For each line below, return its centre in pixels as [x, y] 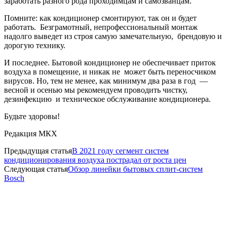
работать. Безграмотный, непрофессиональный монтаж [101, 27]
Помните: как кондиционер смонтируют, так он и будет [100, 18]
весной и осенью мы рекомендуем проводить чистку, [96, 90]
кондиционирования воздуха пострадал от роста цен [95, 160]
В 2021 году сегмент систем [120, 151]
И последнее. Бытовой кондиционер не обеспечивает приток [110, 63]
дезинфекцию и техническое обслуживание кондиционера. [107, 99]
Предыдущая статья [38, 151]
